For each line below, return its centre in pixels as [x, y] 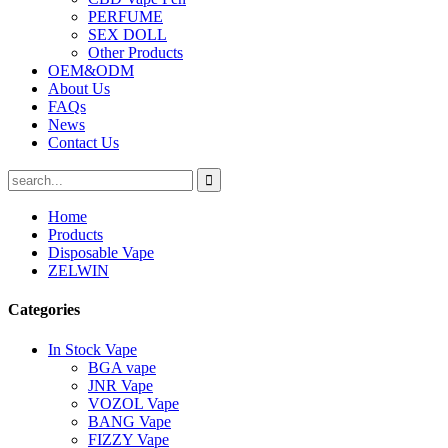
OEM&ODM [91, 70]
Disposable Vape [101, 252]
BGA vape [122, 367]
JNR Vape [120, 385]
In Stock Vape [92, 349]
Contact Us [83, 142]
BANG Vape [129, 421]
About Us [79, 88]
